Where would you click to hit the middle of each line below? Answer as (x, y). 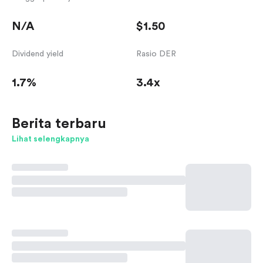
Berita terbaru (59, 124)
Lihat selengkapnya (50, 139)
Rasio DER (156, 54)
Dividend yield (38, 54)
